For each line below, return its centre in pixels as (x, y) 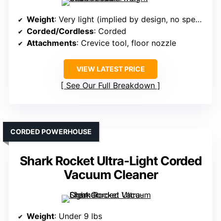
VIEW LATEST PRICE (110, 69)
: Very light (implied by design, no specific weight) (125, 19)
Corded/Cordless (60, 31)
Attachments (52, 43)
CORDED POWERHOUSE (51, 132)
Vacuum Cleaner (110, 175)
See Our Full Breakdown (110, 86)
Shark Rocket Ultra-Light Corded (110, 161)
